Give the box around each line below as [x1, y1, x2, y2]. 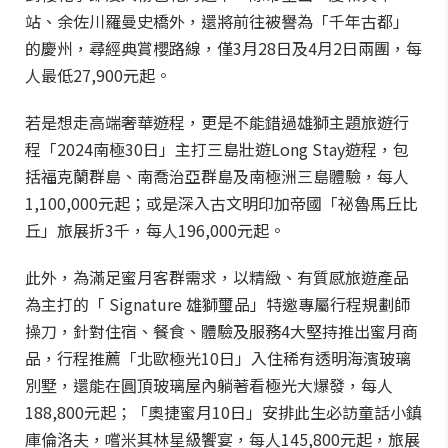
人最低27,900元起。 [25, 63, 171, 87]
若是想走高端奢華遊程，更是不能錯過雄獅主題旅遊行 [25, 110, 409, 134]
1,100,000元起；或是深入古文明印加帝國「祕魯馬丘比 [25, 191, 418, 215]
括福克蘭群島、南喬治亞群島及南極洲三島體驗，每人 [25, 164, 409, 188]
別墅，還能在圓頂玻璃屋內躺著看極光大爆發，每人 [25, 373, 393, 397]
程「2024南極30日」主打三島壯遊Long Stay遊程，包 [25, 137, 409, 161]
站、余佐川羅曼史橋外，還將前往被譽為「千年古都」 [25, 9, 409, 33]
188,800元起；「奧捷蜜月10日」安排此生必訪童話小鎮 [25, 400, 422, 424]
